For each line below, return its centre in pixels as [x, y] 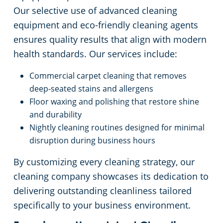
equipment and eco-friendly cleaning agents [106, 25]
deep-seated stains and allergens [91, 89]
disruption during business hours [92, 141]
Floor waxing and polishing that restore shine [114, 102]
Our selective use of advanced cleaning [95, 11]
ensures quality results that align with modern [110, 40]
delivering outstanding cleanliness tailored [103, 191]
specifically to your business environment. [102, 205]
